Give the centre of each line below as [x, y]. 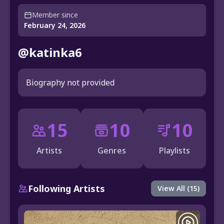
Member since [55, 15]
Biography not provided [70, 83]
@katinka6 [50, 52]
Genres [112, 151]
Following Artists [66, 189]
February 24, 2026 [55, 25]
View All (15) [178, 188]
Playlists [175, 151]
